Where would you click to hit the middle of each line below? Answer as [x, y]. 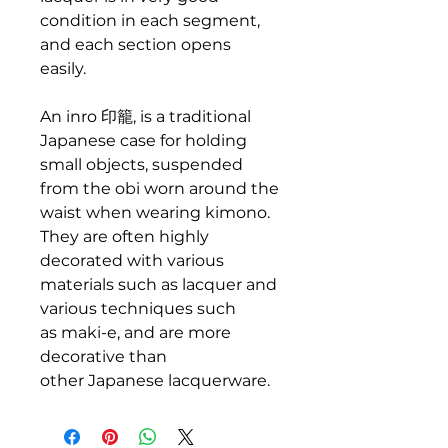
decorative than [103, 357]
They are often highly [124, 237]
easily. [65, 69]
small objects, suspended [141, 165]
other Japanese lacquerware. [155, 381]
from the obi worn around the [159, 189]
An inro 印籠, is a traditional [145, 117]
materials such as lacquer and [158, 285]
